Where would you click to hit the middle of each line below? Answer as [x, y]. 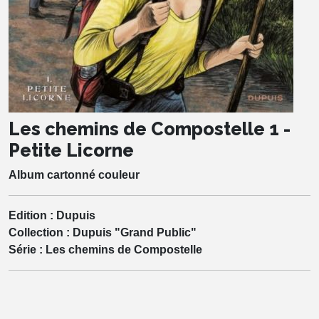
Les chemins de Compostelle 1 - [150, 129]
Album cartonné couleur [74, 174]
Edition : [32, 215]
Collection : [41, 232]
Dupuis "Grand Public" [135, 232]
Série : [27, 249]
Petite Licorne [71, 150]
